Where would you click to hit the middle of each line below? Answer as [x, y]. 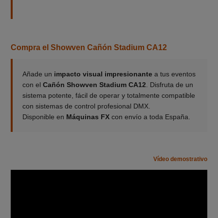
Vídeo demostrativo [181, 159]
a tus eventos [174, 74]
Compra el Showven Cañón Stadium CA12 [89, 47]
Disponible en [44, 117]
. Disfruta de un [169, 84]
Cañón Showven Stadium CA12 [94, 84]
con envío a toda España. [150, 117]
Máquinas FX [88, 117]
